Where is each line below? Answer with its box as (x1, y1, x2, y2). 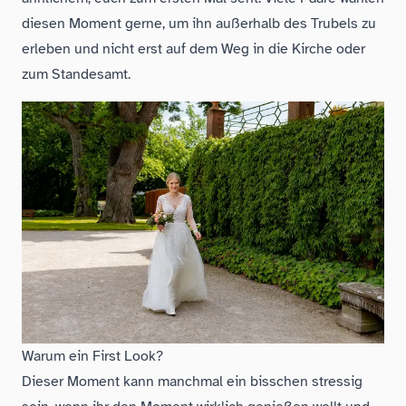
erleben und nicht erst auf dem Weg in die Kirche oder (22, 39, 365, 58)
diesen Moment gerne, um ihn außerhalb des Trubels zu (22, 14, 376, 33)
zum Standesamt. (22, 64, 130, 83)
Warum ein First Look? (22, 346, 163, 365)
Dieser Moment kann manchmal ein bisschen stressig (22, 372, 362, 391)
